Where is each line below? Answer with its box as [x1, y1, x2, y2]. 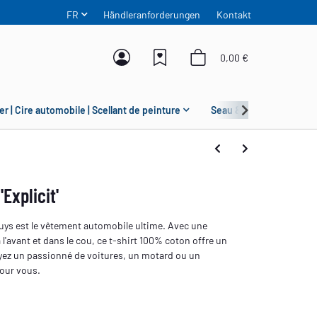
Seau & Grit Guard [210, 103, 289, 116]
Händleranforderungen [103, 8, 201, 21]
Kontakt [216, 8, 251, 21]
